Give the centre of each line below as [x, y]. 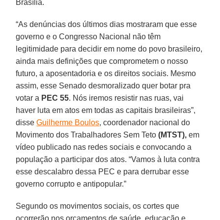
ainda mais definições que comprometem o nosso [102, 61]
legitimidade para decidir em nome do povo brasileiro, [109, 49]
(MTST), [173, 135]
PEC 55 [55, 98]
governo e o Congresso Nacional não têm [88, 36]
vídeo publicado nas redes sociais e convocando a [104, 147]
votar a [29, 98]
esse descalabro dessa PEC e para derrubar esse [103, 171]
